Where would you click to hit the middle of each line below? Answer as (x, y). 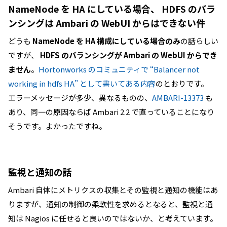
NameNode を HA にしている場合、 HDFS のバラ (112, 9)
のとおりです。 (182, 83)
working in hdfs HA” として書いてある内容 (82, 83)
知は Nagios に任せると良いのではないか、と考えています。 (113, 218)
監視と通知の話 (40, 172)
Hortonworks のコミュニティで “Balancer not (119, 69)
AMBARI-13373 (178, 98)
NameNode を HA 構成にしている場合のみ (106, 41)
